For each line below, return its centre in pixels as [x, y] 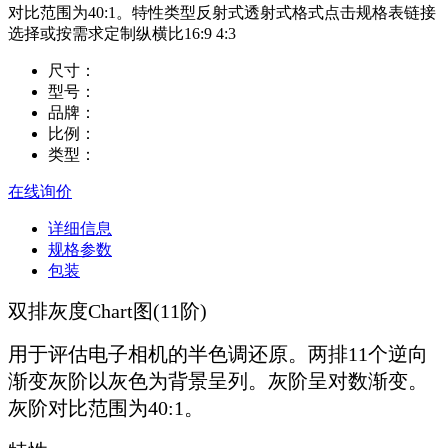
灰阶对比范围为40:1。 [106, 408]
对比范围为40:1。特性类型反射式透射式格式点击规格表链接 [222, 13]
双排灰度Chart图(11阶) [107, 311]
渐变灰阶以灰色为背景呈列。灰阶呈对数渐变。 [218, 381]
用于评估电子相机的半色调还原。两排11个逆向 [218, 354]
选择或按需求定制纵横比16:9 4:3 [122, 34]
